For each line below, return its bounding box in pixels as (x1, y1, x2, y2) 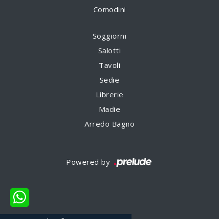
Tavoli (99, 60, 120, 70)
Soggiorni (92, 31, 127, 41)
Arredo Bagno (85, 119, 134, 129)
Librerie (95, 89, 124, 100)
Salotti (98, 45, 121, 56)
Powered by (66, 157, 112, 167)
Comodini (93, 4, 126, 15)
